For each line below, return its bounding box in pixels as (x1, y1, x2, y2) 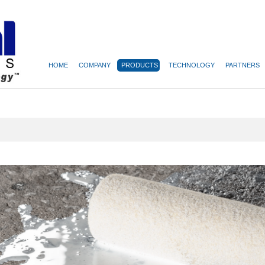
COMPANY (79, 62, 111, 69)
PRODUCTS (121, 62, 158, 69)
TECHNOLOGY (169, 62, 215, 69)
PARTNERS (225, 62, 260, 69)
